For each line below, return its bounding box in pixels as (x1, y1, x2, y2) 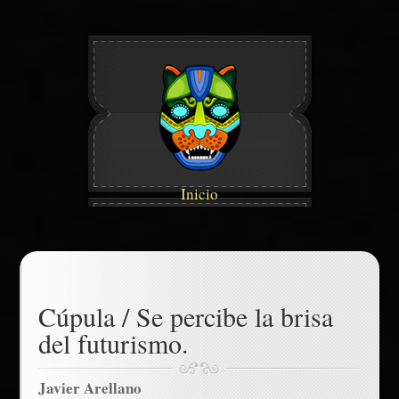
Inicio (181, 183, 218, 204)
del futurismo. (37, 325, 189, 361)
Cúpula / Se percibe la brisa (37, 298, 333, 334)
